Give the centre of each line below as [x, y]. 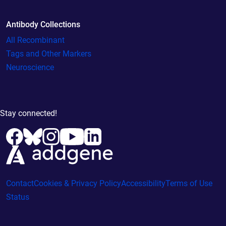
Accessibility [143, 183]
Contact [20, 183]
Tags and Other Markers [49, 53]
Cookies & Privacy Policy [77, 183]
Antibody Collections [43, 24]
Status [18, 197]
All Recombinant [35, 40]
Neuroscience [30, 67]
